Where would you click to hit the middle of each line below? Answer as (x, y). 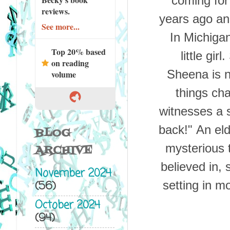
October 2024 (67, 205)
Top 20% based (78, 51)
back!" (175, 130)
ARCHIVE (63, 150)
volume (63, 74)
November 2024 (73, 174)
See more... (60, 26)
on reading (70, 63)
